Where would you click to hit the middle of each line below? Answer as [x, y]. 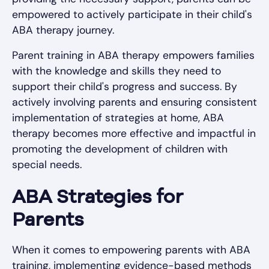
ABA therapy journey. [63, 30]
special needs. [47, 165]
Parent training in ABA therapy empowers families [133, 56]
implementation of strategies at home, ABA [118, 118]
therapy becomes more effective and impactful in [134, 134]
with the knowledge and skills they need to [116, 71]
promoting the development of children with [120, 149]
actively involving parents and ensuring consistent [134, 102]
